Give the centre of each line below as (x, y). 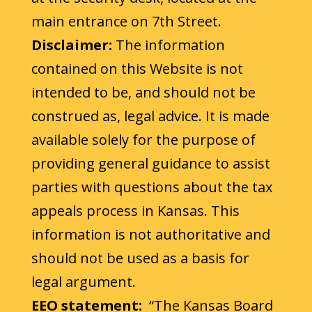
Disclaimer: (71, 45)
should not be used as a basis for (140, 258)
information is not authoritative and (150, 235)
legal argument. (83, 282)
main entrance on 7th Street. (126, 22)
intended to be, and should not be (143, 93)
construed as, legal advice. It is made (150, 116)
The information (168, 45)
